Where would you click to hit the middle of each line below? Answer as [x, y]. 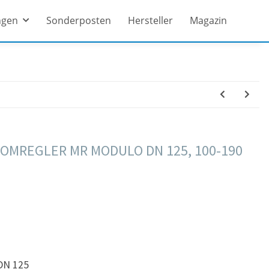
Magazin [208, 21]
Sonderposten [78, 21]
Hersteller [150, 21]
